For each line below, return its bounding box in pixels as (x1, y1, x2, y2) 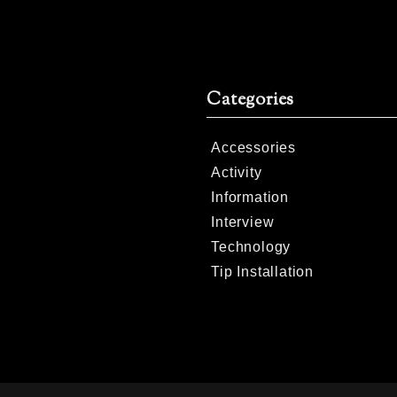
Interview (211, 214, 275, 230)
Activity (211, 164, 262, 180)
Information (211, 189, 290, 205)
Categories (206, 87, 295, 113)
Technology (211, 238, 292, 254)
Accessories (211, 139, 297, 155)
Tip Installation (211, 263, 315, 279)
